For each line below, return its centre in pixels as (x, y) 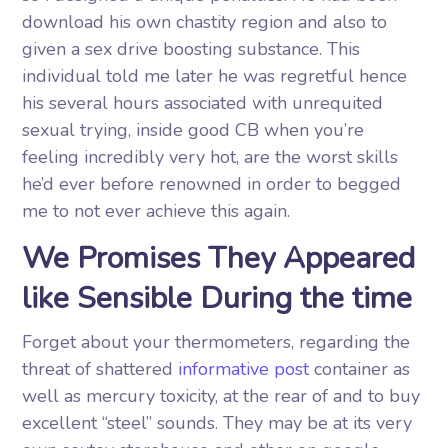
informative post (244, 369)
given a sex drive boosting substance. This (191, 49)
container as (360, 369)
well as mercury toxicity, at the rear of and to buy (221, 396)
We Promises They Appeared (219, 258)
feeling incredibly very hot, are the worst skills (210, 157)
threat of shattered (100, 369)
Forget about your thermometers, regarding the (216, 342)
